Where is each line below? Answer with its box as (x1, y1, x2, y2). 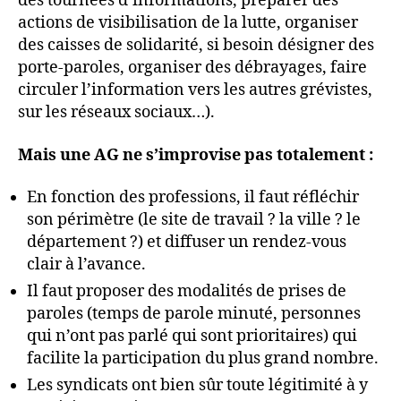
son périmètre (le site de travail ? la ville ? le (27, 209, 361, 231)
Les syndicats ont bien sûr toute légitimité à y (27, 375, 368, 397)
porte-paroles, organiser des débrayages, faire (18, 57, 367, 79)
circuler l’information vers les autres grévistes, (18, 80, 372, 101)
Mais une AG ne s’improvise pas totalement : (18, 144, 373, 166)
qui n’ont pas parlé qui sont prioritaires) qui (27, 326, 357, 347)
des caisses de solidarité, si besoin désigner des (18, 35, 374, 56)
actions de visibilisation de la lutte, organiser (18, 13, 358, 34)
